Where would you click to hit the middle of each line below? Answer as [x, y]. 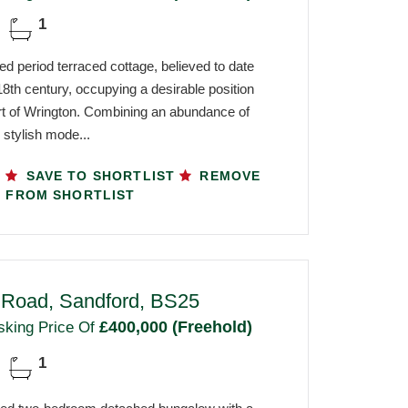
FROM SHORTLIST [71, 194]
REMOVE [228, 175]
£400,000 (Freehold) [173, 326]
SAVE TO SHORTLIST [101, 175]
